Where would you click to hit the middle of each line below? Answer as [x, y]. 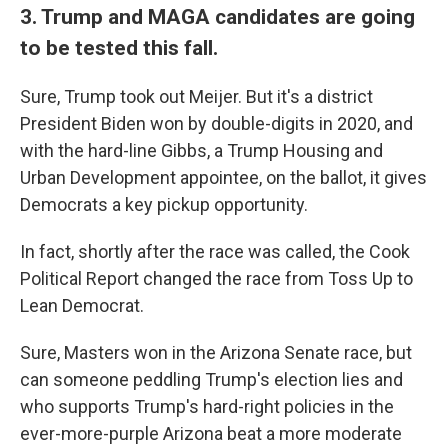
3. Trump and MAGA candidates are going [217, 17]
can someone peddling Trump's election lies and [211, 380]
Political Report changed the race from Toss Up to [216, 279]
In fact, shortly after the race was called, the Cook [215, 252]
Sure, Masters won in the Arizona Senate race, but [216, 353]
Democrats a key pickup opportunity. [164, 205]
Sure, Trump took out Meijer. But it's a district [196, 97]
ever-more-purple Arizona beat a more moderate [211, 434]
